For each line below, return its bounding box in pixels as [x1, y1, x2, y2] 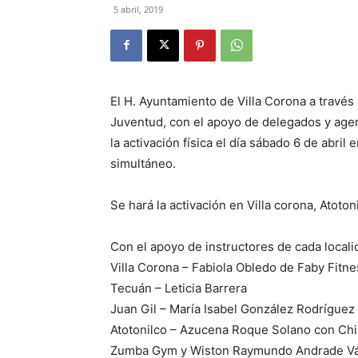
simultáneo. [110, 155, 176, 171]
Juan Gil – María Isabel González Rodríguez [110, 300, 355, 316]
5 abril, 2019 [113, 2, 163, 15]
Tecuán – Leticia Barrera [110, 280, 247, 296]
